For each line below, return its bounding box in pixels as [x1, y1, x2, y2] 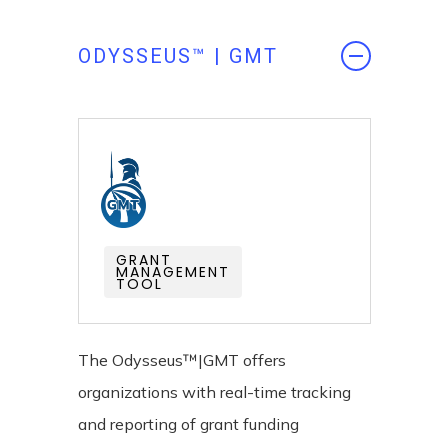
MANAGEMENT [115, 262, 230, 283]
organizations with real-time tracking [77, 382, 351, 403]
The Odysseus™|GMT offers [77, 350, 286, 371]
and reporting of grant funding [77, 414, 299, 435]
